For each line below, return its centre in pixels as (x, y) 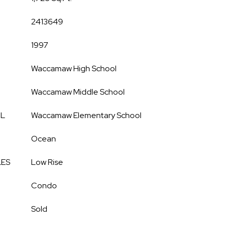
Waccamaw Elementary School (86, 115)
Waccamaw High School (74, 68)
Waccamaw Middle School (78, 92)
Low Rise (47, 162)
